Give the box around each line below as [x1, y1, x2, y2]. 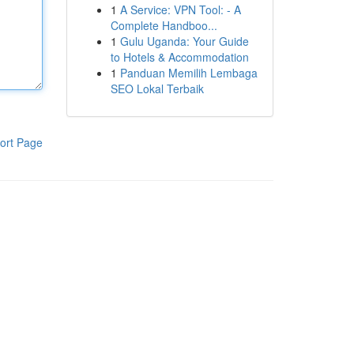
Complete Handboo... [110, 17, 217, 33]
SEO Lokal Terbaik [110, 81, 204, 96]
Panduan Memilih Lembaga [119, 65, 258, 81]
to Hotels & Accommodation [110, 49, 249, 65]
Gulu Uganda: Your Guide [119, 33, 249, 49]
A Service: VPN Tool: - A [119, 2, 241, 17]
